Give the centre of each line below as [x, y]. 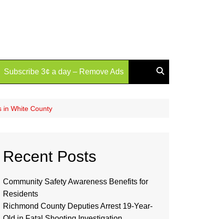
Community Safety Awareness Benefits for [76, 182]
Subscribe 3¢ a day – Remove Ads [64, 72]
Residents [21, 194]
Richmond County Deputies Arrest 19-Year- [78, 206]
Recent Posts [50, 156]
